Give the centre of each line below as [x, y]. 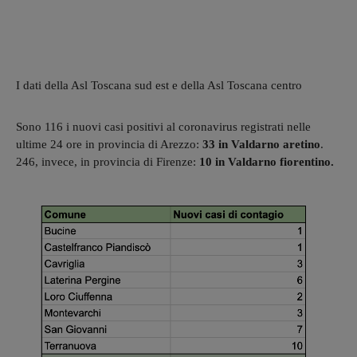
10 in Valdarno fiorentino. [267, 161]
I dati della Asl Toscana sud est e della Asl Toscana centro [159, 85]
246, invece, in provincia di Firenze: [108, 161]
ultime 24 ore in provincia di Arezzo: [109, 144]
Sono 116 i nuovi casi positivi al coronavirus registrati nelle [163, 126]
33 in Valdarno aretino [261, 144]
